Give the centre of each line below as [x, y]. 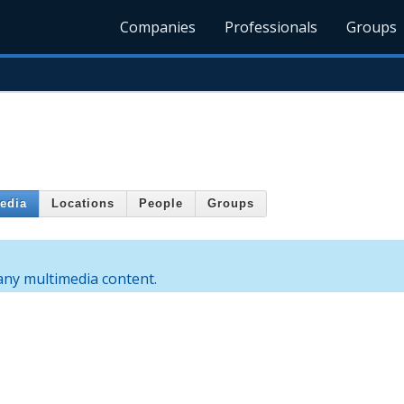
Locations [83, 204]
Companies [158, 27]
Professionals [271, 27]
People [161, 204]
